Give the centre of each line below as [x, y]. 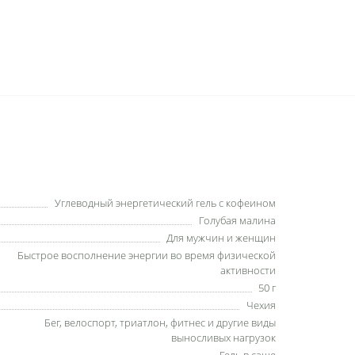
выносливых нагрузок [224, 338]
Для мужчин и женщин [221, 238]
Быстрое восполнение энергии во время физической [147, 255]
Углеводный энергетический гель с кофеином [166, 203]
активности [248, 270]
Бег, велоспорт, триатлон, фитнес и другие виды [160, 323]
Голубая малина [238, 220]
